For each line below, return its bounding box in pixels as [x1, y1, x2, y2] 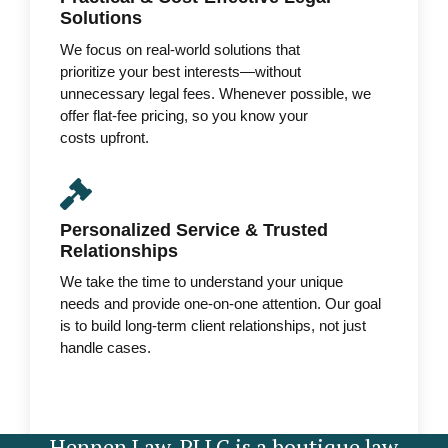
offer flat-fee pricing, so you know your [60, 106, 308, 124]
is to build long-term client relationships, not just [60, 317, 366, 335]
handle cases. [60, 339, 151, 357]
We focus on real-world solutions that [60, 40, 300, 58]
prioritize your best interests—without [60, 62, 301, 80]
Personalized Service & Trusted [60, 219, 328, 240]
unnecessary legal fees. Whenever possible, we [60, 84, 371, 102]
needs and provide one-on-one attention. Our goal [60, 295, 381, 313]
